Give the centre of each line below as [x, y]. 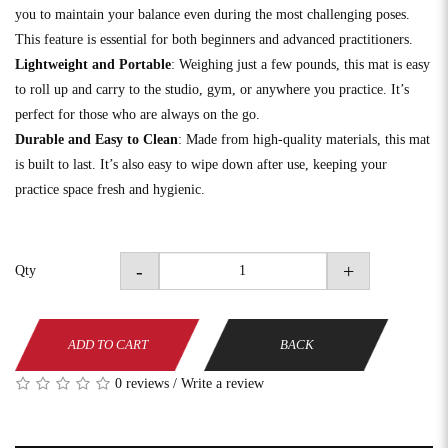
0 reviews [142, 383]
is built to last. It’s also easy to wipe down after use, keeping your [201, 164]
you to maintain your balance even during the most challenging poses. [212, 14]
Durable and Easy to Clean [96, 139]
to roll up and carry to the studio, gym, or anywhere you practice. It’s [212, 89]
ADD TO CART [107, 344]
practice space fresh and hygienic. [110, 189]
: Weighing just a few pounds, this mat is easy [300, 64]
